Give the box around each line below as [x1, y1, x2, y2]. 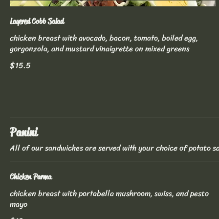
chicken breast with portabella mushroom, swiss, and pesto [10, 186, 209, 201]
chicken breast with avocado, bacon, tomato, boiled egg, [10, 31, 198, 45]
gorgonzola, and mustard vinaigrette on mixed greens [10, 42, 190, 56]
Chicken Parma [10, 172, 51, 182]
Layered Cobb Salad [10, 16, 64, 27]
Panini [10, 125, 37, 140]
